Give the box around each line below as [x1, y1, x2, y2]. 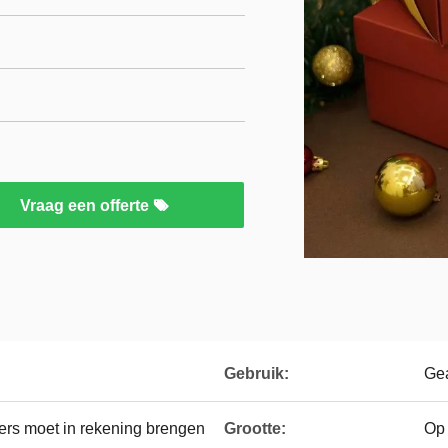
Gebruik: [224, 365, 289, 382]
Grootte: [224, 420, 286, 437]
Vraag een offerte [19, 197, 153, 214]
